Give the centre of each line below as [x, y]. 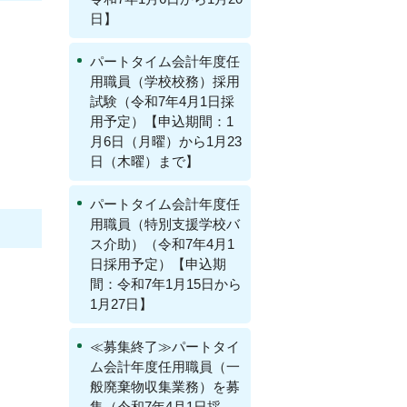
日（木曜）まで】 [144, 161]
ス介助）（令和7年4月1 [162, 244]
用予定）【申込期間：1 [162, 121]
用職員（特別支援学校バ [165, 224]
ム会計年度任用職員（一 [165, 367]
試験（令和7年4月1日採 [162, 101]
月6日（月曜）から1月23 [166, 141]
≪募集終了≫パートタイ [165, 347]
